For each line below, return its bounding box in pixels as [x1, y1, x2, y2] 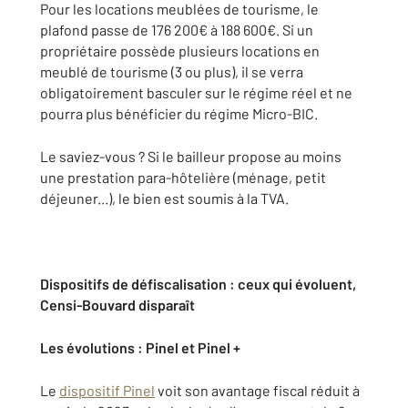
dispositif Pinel [59, 382, 155, 400]
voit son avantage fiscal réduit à [155, 382, 360, 400]
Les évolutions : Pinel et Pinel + [40, 339, 240, 357]
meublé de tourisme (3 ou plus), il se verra [40, 63, 303, 81]
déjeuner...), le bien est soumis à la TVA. [40, 189, 289, 208]
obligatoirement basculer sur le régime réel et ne [40, 84, 352, 102]
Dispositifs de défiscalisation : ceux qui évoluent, [40, 275, 356, 293]
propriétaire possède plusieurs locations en [40, 42, 320, 60]
